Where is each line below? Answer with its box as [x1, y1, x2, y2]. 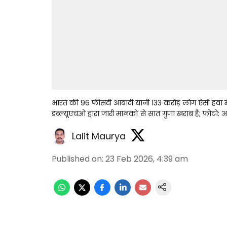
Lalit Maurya [72, 129, 126, 142]
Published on [52, 153, 102, 165]
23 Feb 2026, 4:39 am [105, 153, 188, 165]
